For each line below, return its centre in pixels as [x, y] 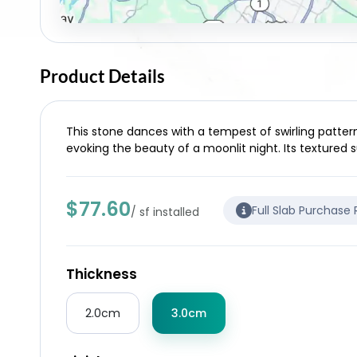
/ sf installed [165, 212]
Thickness [102, 275]
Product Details [102, 76]
